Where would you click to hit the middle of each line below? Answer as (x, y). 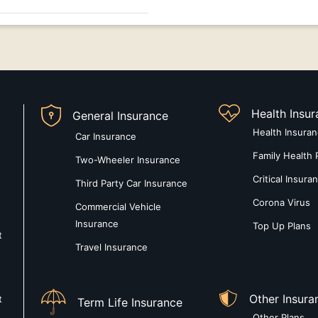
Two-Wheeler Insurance (128, 160)
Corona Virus (282, 203)
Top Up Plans (282, 226)
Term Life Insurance (130, 302)
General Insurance (120, 116)
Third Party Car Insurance (131, 183)
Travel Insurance (111, 247)
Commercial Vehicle (118, 207)
